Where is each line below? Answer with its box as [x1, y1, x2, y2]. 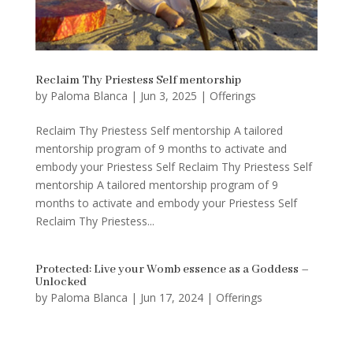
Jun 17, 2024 [139, 289, 203, 305]
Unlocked [35, 274, 87, 289]
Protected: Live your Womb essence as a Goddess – [35, 262, 309, 277]
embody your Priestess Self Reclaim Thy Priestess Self [35, 158, 312, 174]
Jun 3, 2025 [139, 87, 197, 103]
